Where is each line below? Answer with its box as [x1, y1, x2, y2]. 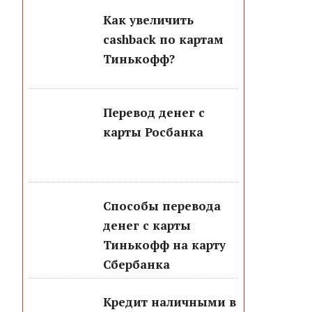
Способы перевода [103, 198, 221, 214]
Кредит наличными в [103, 294, 237, 311]
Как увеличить [103, 11, 194, 28]
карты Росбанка [103, 124, 204, 141]
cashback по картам [103, 31, 224, 47]
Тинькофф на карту [103, 237, 226, 253]
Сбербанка [103, 256, 171, 273]
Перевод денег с [103, 104, 205, 121]
